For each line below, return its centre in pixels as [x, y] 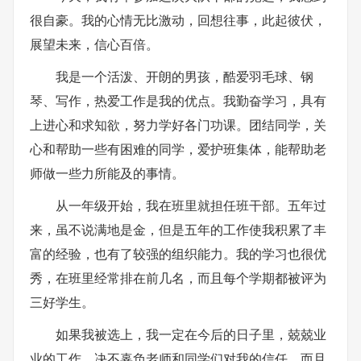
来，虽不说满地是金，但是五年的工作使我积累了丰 [178, 229]
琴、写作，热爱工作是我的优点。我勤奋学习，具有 [178, 100]
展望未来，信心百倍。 [94, 44]
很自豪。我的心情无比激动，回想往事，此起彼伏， [178, 19]
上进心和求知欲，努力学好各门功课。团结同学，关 [178, 124]
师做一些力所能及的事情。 [107, 172]
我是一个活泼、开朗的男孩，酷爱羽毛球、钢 [185, 76]
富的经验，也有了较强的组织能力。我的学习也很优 [178, 253]
